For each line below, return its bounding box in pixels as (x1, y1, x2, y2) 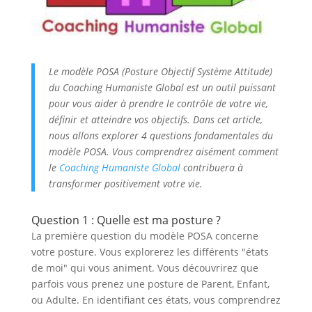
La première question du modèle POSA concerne (31, 228, 258, 242)
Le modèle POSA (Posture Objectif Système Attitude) (48, 64, 272, 78)
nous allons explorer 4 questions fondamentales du (48, 128, 273, 142)
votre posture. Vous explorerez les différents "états (31, 244, 269, 258)
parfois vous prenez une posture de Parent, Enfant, (31, 276, 270, 290)
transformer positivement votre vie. (48, 176, 203, 190)
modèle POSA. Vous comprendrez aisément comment (48, 144, 279, 158)
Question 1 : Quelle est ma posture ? (31, 212, 221, 228)
